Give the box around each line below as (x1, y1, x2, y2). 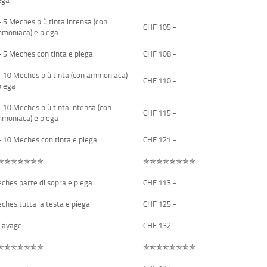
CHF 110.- (143, 74, 177, 86)
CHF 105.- (143, 21, 177, 32)
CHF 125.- (143, 198, 177, 209)
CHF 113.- (143, 176, 177, 188)
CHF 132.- (143, 219, 177, 231)
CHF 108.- (143, 48, 177, 59)
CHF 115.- (143, 107, 177, 118)
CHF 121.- (143, 133, 177, 145)
